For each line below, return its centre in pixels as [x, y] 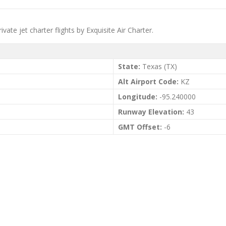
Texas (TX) [159, 66]
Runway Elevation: [151, 112]
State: [129, 66]
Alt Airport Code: [148, 81]
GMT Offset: [140, 127]
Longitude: [138, 97]
